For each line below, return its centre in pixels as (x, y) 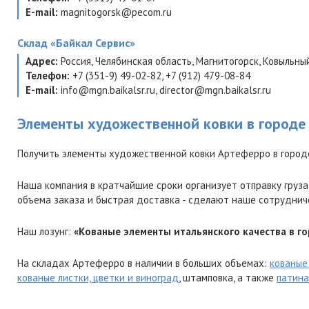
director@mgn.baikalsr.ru (215, 90)
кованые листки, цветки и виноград (98, 278)
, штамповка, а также (228, 278)
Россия (76, 61)
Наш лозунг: (46, 231)
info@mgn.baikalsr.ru (108, 90)
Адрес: (42, 61)
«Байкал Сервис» (93, 43)
